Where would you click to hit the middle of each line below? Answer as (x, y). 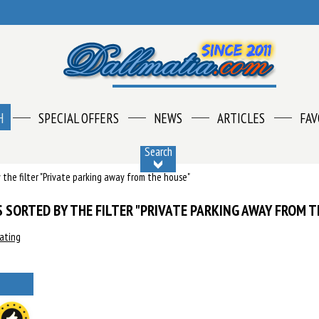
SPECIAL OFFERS (78, 118)
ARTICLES (241, 118)
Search (158, 152)
